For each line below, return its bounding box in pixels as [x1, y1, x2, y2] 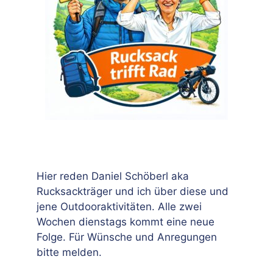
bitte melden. [37, 246, 102, 258]
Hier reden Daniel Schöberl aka [37, 170, 189, 182]
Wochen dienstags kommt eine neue [37, 216, 214, 228]
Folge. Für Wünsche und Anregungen [37, 231, 217, 243]
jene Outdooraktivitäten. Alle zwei [37, 200, 202, 213]
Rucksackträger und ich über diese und [37, 185, 229, 197]
